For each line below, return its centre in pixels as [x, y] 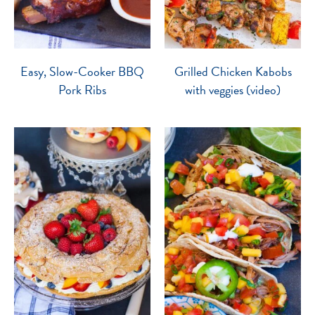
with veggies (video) [233, 90]
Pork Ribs [82, 90]
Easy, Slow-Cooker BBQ [82, 71]
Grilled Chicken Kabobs [233, 71]
